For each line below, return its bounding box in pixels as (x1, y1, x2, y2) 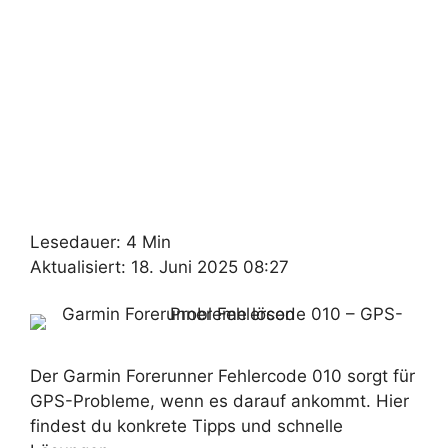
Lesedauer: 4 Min (30, 231, 171, 252)
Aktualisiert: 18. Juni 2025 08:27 (30, 256, 289, 277)
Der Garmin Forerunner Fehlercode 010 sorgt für (30, 365, 415, 386)
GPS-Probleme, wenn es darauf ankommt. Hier (30, 390, 409, 411)
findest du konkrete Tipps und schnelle (30, 415, 343, 436)
